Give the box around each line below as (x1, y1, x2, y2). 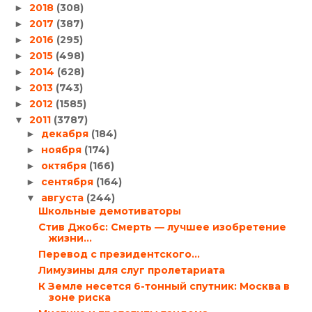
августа (40, 191, 86, 204)
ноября (40, 143, 84, 156)
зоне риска (48, 291, 111, 304)
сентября (40, 175, 96, 188)
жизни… (48, 232, 92, 245)
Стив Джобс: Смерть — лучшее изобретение (38, 221, 286, 234)
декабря (40, 127, 91, 140)
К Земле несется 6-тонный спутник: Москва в (38, 280, 290, 293)
